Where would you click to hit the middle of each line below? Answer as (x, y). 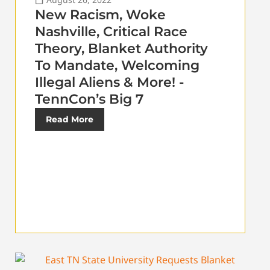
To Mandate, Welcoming (117, 66)
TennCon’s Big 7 (89, 99)
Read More (70, 120)
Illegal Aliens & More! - (109, 83)
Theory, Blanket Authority (121, 49)
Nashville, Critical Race (111, 32)
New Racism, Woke (100, 15)
